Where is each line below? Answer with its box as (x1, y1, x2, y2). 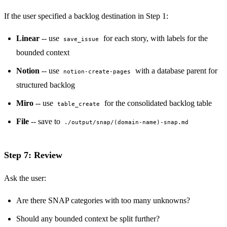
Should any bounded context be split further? (16, 214, 160, 223)
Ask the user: (4, 174, 46, 183)
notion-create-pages (63, 68, 131, 75)
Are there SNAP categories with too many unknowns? (16, 196, 190, 205)
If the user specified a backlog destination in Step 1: (4, 11, 168, 20)
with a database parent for (133, 66, 217, 75)
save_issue (63, 35, 99, 43)
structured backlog (16, 80, 75, 89)
